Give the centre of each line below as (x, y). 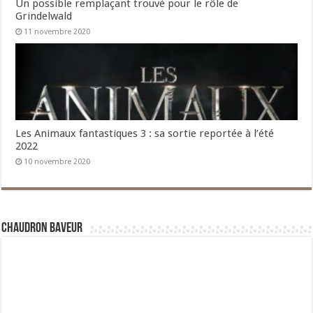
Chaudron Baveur (42, 229)
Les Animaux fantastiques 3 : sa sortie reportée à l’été (145, 134)
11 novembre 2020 (57, 32)
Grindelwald (44, 16)
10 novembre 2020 (57, 162)
